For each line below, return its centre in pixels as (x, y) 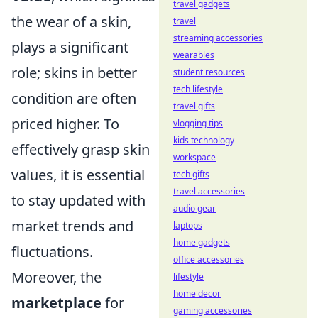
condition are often (74, 99)
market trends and (72, 226)
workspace (194, 157)
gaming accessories (213, 311)
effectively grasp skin (81, 150)
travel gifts (194, 106)
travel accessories (209, 191)
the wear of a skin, (71, 22)
